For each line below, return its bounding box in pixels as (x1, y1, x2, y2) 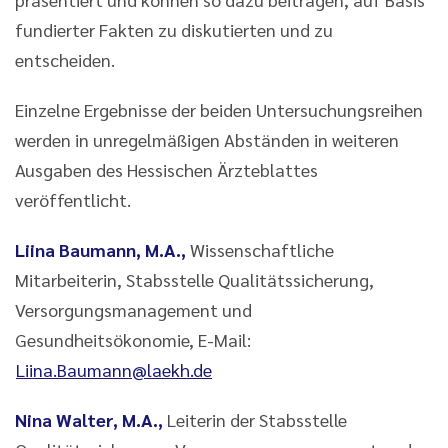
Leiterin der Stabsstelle (163, 407, 347, 431)
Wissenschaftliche (186, 237, 334, 261)
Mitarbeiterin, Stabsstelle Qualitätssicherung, (15, 267, 374, 291)
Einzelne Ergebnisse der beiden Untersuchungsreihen (15, 97, 423, 121)
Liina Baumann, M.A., (15, 237, 186, 261)
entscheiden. (15, 47, 115, 71)
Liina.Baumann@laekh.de (16, 357, 212, 381)
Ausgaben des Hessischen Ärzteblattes (15, 157, 318, 181)
